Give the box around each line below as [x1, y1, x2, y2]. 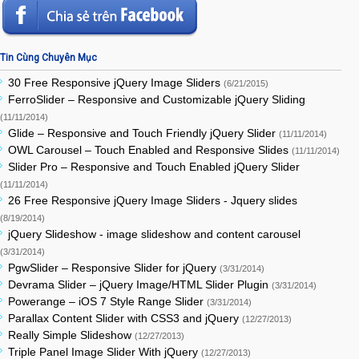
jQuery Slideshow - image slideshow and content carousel [8, 227, 301, 240]
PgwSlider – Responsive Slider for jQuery [8, 260, 220, 274]
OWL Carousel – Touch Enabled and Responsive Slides [8, 143, 292, 156]
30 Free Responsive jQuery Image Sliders [8, 75, 224, 89]
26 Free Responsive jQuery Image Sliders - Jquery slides [8, 193, 297, 207]
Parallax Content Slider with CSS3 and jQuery [8, 311, 242, 325]
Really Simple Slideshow [8, 328, 135, 341]
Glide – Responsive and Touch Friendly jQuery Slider [8, 126, 279, 139]
